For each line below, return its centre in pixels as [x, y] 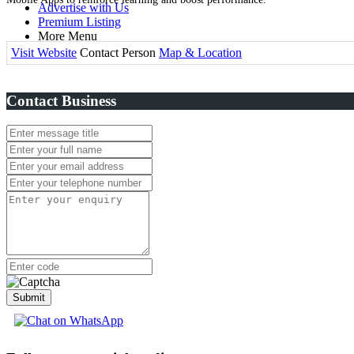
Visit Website [44, 53]
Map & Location [200, 53]
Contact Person [118, 53]
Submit [29, 297]
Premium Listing [79, 22]
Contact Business [61, 101]
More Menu [68, 36]
